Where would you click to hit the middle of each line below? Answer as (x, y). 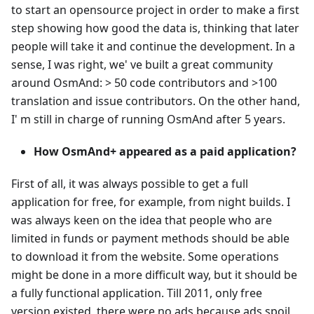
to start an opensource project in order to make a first (155, 10)
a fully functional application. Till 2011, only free (137, 293)
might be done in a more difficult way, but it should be (154, 275)
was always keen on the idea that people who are (142, 220)
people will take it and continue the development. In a (153, 47)
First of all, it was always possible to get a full (130, 184)
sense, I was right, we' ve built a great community (142, 65)
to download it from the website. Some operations (145, 257)
